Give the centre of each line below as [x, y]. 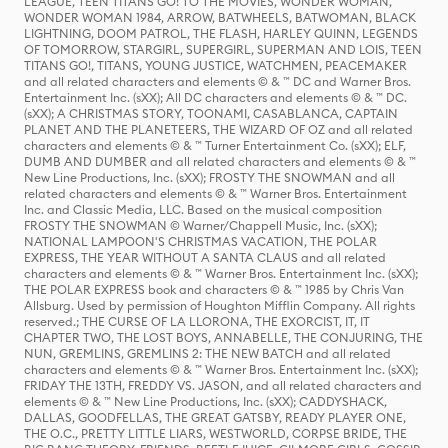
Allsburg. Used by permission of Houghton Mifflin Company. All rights [219, 305]
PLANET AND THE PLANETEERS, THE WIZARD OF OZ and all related [218, 129]
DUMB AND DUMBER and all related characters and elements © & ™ [220, 161]
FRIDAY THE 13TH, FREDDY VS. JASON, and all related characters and [223, 385]
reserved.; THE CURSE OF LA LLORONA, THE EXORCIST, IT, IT [197, 321]
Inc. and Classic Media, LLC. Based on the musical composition [203, 209]
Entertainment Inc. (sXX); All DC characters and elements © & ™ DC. [215, 97]
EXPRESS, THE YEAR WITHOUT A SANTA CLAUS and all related [205, 257]
